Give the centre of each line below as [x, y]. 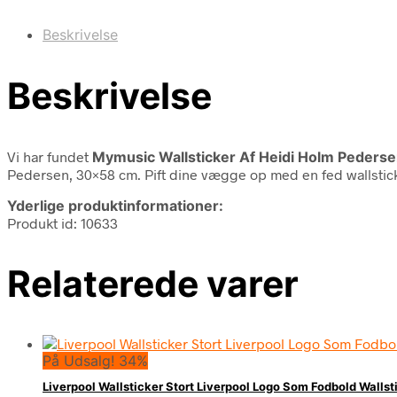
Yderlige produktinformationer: [115, 205]
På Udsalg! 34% [95, 361]
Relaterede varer [153, 283]
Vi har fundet [50, 156]
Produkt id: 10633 [62, 222]
